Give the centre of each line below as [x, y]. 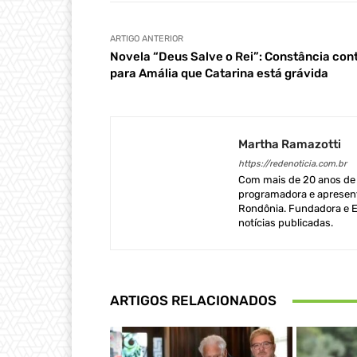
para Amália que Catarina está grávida [219, 74]
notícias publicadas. [286, 223]
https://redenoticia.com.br [292, 164]
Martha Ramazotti [290, 145]
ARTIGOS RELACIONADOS [193, 301]
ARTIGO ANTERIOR [147, 39]
